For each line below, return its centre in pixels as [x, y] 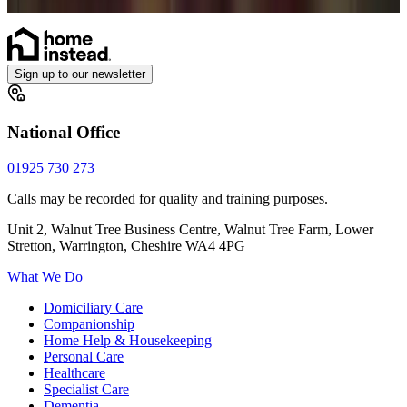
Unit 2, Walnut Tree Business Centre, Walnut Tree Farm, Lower [190, 229]
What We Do [45, 276]
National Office [64, 133]
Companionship [89, 323]
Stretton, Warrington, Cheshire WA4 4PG [126, 245]
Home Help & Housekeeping [128, 340]
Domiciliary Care [93, 307]
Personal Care [84, 356]
